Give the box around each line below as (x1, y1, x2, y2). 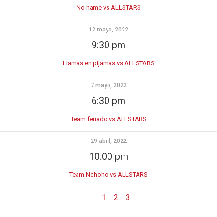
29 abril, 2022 (90, 138, 127, 144)
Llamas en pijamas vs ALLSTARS (62, 60, 155, 67)
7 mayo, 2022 (90, 82, 127, 89)
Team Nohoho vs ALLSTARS (69, 171, 148, 178)
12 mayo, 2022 (89, 26, 128, 33)
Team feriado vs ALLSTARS (70, 115, 147, 123)
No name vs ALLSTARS (76, 4, 141, 11)
